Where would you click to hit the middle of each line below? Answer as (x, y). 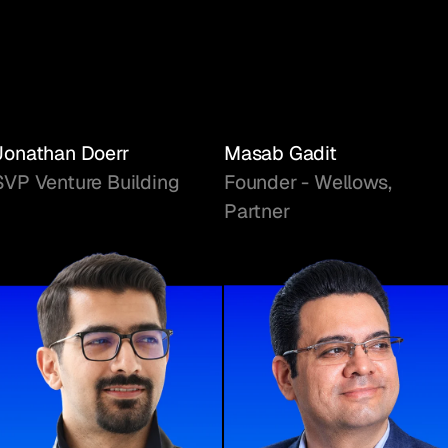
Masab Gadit (280, 153)
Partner (257, 211)
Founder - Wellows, (308, 182)
